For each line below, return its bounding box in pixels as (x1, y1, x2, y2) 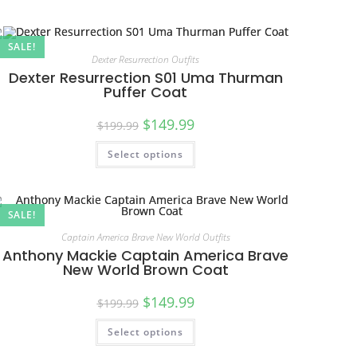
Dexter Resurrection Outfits (92, 53, 200, 66)
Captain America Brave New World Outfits (61, 229, 230, 244)
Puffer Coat (104, 82, 188, 102)
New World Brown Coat (62, 259, 229, 280)
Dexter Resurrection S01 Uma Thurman (8, 68, 283, 88)
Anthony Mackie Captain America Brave (2, 245, 289, 265)
